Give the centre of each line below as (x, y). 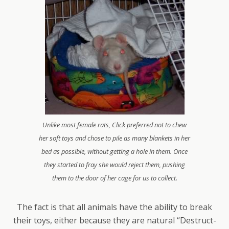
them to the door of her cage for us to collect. (114, 178)
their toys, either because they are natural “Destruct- (114, 220)
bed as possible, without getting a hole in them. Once (114, 151)
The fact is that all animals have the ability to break (114, 207)
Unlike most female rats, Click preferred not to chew (114, 125)
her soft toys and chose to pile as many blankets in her (114, 138)
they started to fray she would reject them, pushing (114, 165)
